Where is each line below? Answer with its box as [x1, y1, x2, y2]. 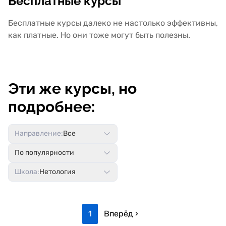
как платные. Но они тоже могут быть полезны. [8, 30, 190, 40]
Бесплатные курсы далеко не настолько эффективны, [8, 18, 218, 28]
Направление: [15, 129, 63, 138]
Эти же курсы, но [8, 80, 137, 97]
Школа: [15, 167, 39, 176]
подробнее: [8, 98, 95, 116]
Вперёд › [103, 209, 138, 218]
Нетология [39, 167, 76, 176]
